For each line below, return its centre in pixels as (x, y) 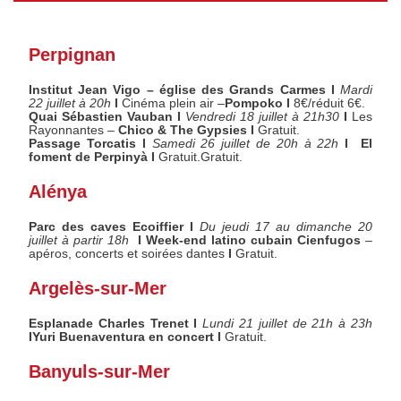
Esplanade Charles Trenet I (116, 324)
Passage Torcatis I (90, 144)
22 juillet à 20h (70, 104)
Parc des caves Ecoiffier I (114, 227)
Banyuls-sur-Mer (100, 372)
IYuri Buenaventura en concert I (127, 337)
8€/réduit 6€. (330, 104)
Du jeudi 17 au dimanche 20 (286, 227)
